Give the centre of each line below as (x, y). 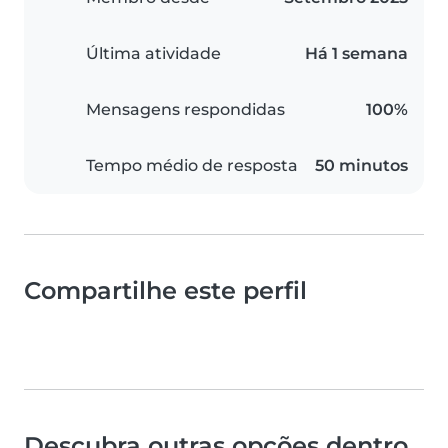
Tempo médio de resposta (192, 166)
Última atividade (153, 54)
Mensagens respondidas (185, 110)
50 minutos (361, 166)
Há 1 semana (356, 54)
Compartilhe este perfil (165, 291)
